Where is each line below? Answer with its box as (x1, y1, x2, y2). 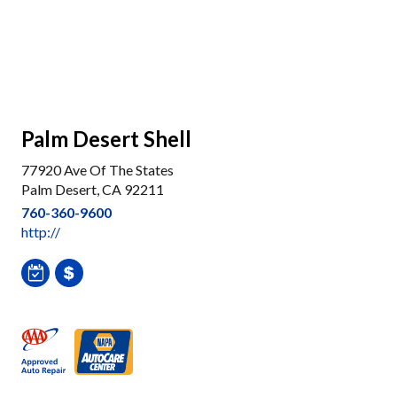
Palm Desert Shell (21, 126, 191, 152)
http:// (21, 223, 60, 240)
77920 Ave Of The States (21, 161, 174, 178)
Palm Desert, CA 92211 (21, 181, 164, 198)
